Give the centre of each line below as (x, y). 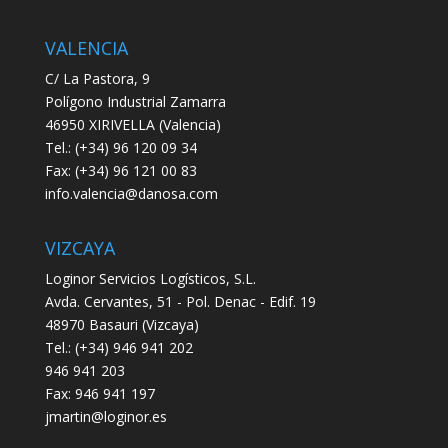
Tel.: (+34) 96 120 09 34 (120, 147)
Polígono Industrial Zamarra (135, 101)
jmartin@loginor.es (105, 416)
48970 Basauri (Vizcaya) (121, 324)
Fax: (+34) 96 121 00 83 (120, 170)
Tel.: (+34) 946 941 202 (118, 347)
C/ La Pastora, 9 (97, 78)
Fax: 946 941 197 (99, 393)
